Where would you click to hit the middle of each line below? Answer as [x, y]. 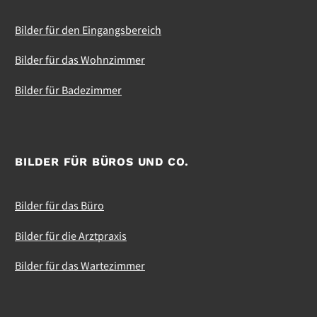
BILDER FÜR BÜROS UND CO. [102, 162]
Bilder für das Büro [59, 206]
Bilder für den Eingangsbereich [88, 29]
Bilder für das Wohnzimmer [80, 60]
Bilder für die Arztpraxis [71, 235]
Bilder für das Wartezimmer [80, 266]
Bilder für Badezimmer [68, 90]
